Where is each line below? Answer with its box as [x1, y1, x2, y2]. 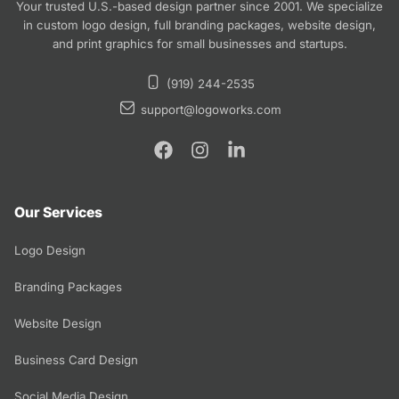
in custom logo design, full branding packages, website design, [23, 17, 376, 32]
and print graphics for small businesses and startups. [52, 36, 347, 51]
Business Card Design [14, 352, 138, 367]
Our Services [14, 203, 102, 221]
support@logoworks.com [140, 102, 281, 117]
